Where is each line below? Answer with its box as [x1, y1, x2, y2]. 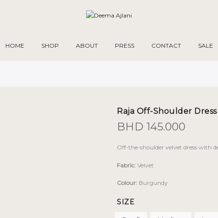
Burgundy [137, 179, 168, 187]
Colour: [117, 179, 137, 187]
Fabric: [117, 161, 136, 169]
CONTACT [151, 42, 181, 49]
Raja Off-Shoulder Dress [117, 107, 217, 116]
